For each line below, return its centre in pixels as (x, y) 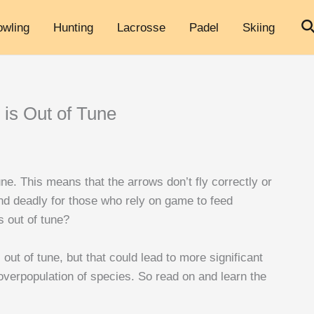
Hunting (73, 27)
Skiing (259, 27)
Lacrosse (141, 27)
